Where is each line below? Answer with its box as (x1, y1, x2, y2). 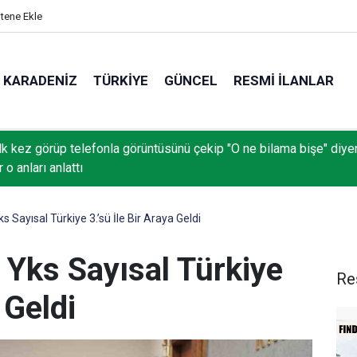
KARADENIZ (3, 72, 78, 88)
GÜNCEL (164, 72, 218, 88)
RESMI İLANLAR (233, 72, 335, 88)
